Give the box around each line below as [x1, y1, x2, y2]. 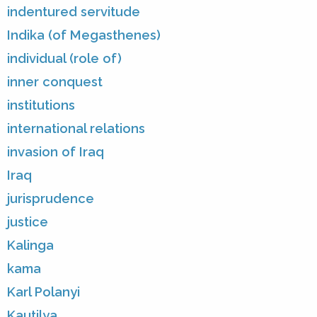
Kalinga [7, 237, 54, 253]
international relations [7, 120, 145, 136]
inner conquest [7, 74, 103, 89]
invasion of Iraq [7, 144, 104, 159]
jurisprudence [7, 190, 94, 206]
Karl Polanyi [7, 284, 80, 299]
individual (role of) [7, 50, 122, 66]
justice [7, 214, 48, 229]
